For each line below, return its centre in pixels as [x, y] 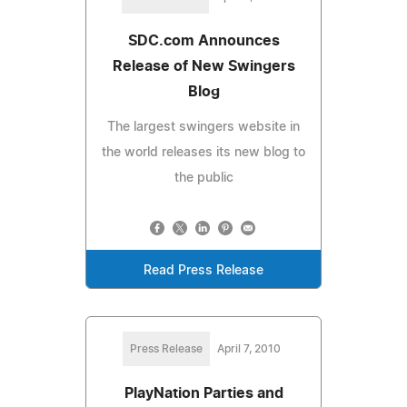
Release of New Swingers [203, 66]
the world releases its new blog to [203, 152]
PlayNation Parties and [203, 393]
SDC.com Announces [203, 40]
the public [203, 178]
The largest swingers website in [203, 127]
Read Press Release [203, 270]
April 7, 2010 [249, 348]
